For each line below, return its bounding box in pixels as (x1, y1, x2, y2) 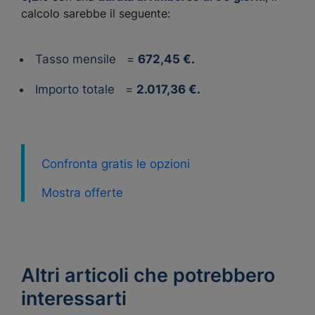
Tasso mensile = (32, 52, 138, 66)
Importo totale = (32, 82, 136, 96)
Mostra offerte (41, 186, 123, 200)
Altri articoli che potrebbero (21, 264, 275, 287)
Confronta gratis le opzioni (41, 157, 190, 171)
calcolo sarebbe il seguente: (21, 6, 170, 20)
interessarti (21, 287, 127, 310)
